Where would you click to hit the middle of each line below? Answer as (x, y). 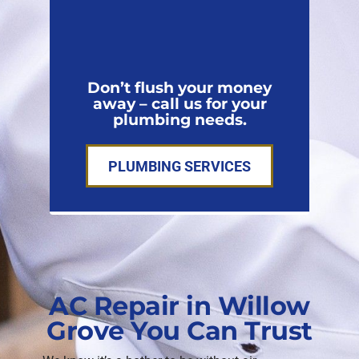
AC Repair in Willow (179, 305)
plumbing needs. (179, 120)
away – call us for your (179, 104)
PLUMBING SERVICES (179, 166)
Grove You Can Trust (179, 330)
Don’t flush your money (179, 88)
